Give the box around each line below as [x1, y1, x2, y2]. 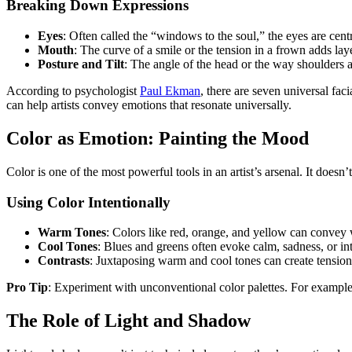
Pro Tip [6, 280, 48, 295]
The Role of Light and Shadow [6, 310, 251, 332]
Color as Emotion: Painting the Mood [6, 128, 309, 149]
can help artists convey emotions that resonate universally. [6, 98, 291, 112]
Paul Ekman [140, 84, 200, 98]
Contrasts [38, 254, 90, 268]
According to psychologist [6, 84, 140, 98]
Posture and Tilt [38, 57, 124, 71]
